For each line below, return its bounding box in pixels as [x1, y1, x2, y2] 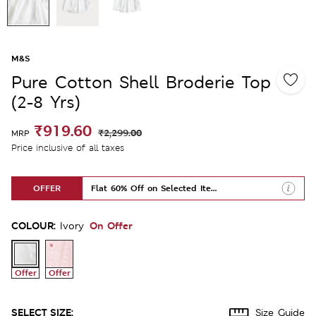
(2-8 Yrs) [11, 90, 80, 113]
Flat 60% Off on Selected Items [90, 182, 223, 194]
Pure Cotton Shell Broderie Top [11, 71, 271, 93]
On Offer [90, 218, 133, 232]
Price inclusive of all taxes [11, 141, 124, 154]
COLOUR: [11, 218, 56, 232]
